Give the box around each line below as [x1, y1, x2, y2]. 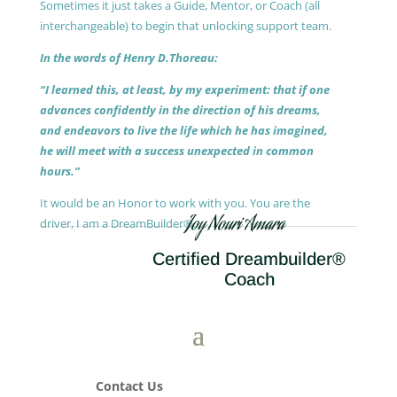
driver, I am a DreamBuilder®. [39, 215, 196, 231]
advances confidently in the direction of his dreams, [39, 102, 321, 118]
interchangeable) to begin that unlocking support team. [39, 18, 331, 34]
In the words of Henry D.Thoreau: [39, 50, 218, 66]
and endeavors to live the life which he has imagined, [39, 122, 328, 138]
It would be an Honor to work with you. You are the [39, 195, 310, 211]
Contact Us [95, 378, 163, 394]
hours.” [39, 163, 80, 179]
